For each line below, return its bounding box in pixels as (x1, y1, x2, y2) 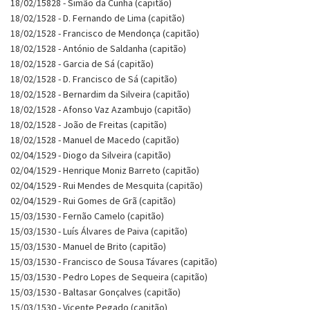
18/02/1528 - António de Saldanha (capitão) (10, 42, 186, 55)
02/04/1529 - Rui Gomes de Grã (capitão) (10, 194, 176, 207)
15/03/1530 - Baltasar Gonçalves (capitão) (10, 285, 181, 298)
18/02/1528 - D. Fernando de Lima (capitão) (10, 11, 185, 24)
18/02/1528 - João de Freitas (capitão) (10, 118, 167, 131)
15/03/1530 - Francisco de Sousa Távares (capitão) (10, 255, 217, 268)
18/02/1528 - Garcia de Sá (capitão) (10, 57, 154, 70)
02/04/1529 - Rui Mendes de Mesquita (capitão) (10, 179, 203, 192)
